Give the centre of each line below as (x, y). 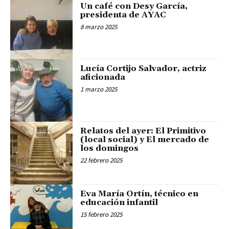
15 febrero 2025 (101, 214)
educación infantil (119, 202)
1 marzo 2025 (99, 89)
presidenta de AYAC (123, 15)
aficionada (103, 77)
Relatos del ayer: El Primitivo (143, 131)
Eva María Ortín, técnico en (140, 193)
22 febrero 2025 (101, 161)
